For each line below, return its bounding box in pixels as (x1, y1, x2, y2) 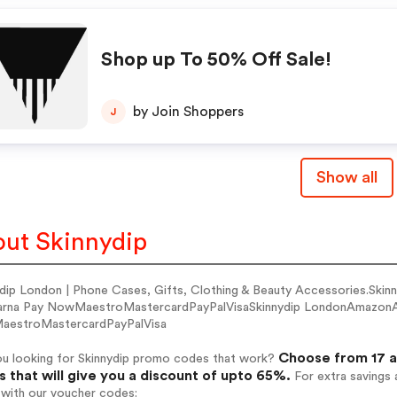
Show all (315, 169, 378, 185)
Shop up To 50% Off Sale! (100, 50, 331, 69)
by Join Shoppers (132, 105, 244, 119)
